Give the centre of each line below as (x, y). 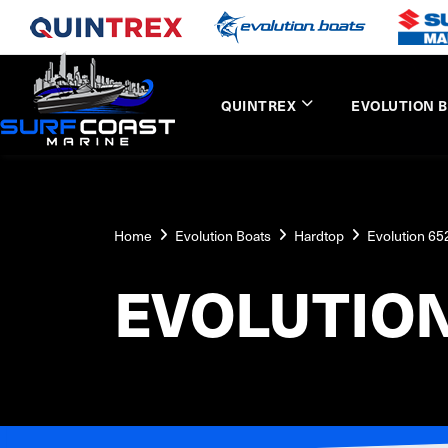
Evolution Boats (223, 235)
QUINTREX (259, 105)
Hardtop (319, 235)
